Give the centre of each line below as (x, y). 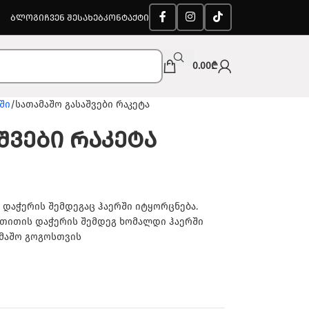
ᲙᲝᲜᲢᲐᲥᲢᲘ (126, 17)
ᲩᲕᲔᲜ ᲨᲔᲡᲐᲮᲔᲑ (74, 17)
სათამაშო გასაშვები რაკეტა (82, 104)
